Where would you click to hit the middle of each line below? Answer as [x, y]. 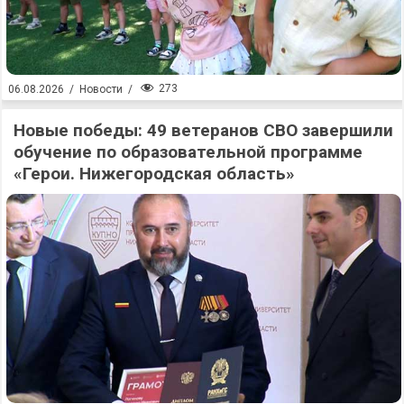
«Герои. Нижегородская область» [154, 174]
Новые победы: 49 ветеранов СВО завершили [203, 131]
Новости [101, 89]
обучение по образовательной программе [188, 152]
